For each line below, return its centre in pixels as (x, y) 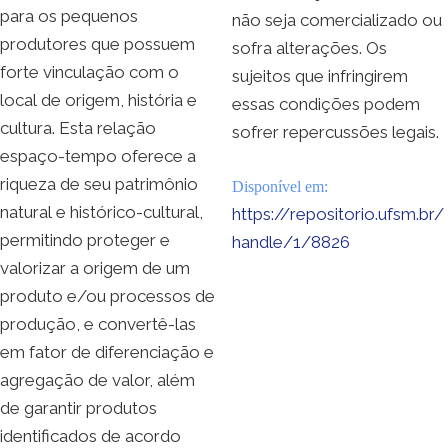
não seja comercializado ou (337, 19)
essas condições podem (326, 103)
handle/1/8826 (291, 241)
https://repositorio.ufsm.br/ (338, 213)
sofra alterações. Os (309, 47)
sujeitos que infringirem (320, 75)
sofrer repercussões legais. (335, 131)
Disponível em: (280, 186)
